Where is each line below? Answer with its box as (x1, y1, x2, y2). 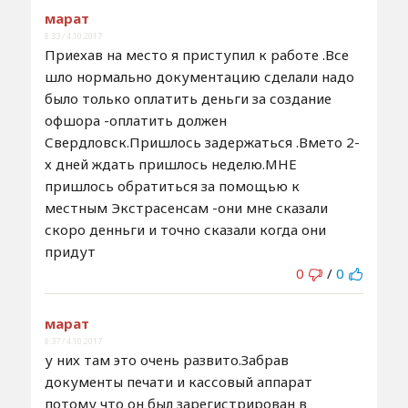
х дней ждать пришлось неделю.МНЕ (44, 154, 297, 173)
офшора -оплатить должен (44, 110, 227, 129)
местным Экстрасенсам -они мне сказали (44, 198, 328, 217)
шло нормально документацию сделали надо (44, 66, 354, 86)
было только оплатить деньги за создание (44, 88, 331, 107)
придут (44, 241, 96, 260)
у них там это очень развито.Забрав (44, 350, 289, 369)
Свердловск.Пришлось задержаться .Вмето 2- (44, 132, 360, 151)
